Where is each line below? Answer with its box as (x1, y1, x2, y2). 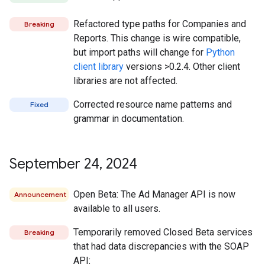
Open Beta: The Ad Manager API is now (73, 189, 235, 200)
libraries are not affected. (73, 75, 177, 86)
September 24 (9, 155, 99, 173)
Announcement (14, 190, 66, 199)
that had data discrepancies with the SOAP (73, 241, 249, 252)
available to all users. (73, 203, 160, 214)
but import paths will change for (73, 47, 206, 58)
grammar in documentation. (73, 113, 184, 124)
